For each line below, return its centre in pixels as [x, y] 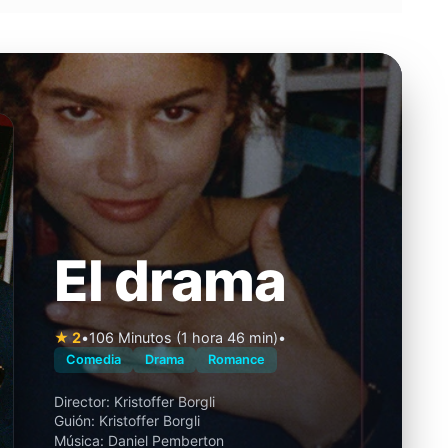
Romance [236, 359]
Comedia [93, 359]
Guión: [76, 421]
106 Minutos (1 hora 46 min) [183, 337]
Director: [84, 401]
